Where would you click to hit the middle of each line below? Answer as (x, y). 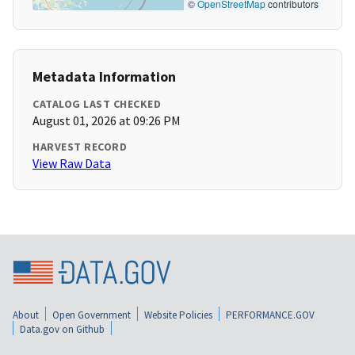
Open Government (92, 315)
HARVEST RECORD (80, 147)
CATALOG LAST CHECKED (97, 104)
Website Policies (178, 315)
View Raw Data (72, 164)
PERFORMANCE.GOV (270, 315)
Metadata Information (104, 77)
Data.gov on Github (62, 330)
